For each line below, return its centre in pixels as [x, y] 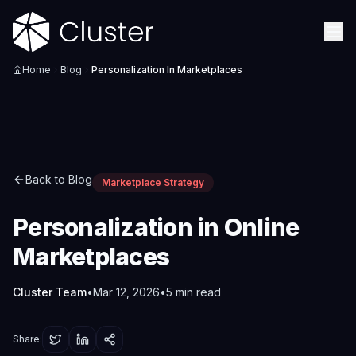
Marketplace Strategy [153, 182]
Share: [27, 339]
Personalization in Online [156, 227]
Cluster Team [50, 292]
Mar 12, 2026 [126, 292]
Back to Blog [59, 179]
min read [197, 292]
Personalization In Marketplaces [167, 70]
